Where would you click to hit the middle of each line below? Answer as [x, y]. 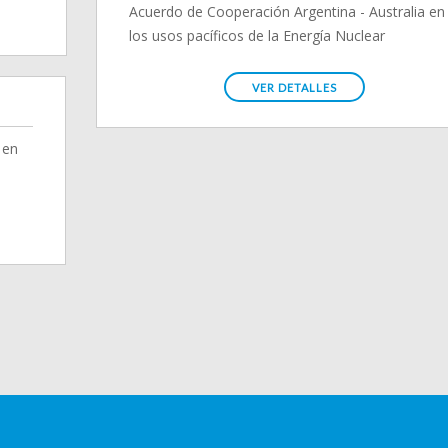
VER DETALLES [295, 87]
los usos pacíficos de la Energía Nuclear [257, 35]
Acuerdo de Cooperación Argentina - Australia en [287, 11]
